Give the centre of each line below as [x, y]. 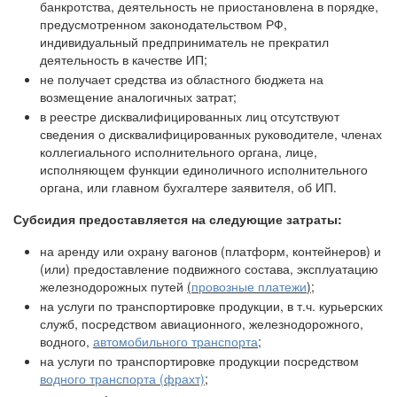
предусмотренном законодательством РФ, [163, 24]
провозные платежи [249, 286]
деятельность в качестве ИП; [124, 59]
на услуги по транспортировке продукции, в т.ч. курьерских [211, 306]
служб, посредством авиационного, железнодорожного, [202, 323]
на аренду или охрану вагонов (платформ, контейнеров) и [210, 251]
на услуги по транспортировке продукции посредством [199, 361]
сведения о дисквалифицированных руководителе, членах [211, 134]
